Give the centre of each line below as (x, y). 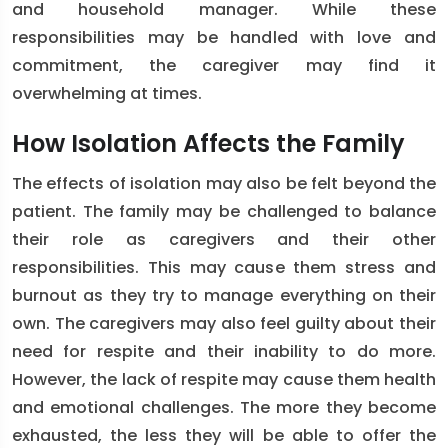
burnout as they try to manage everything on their (224, 295)
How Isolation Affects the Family (208, 143)
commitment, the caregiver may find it (224, 65)
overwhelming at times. (107, 93)
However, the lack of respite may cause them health (224, 379)
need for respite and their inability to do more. (224, 351)
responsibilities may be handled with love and (224, 37)
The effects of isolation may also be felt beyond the (224, 183)
